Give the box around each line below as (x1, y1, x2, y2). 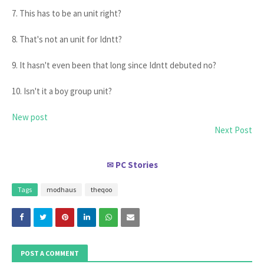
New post (12, 111, 48, 123)
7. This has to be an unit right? (12, 8, 121, 19)
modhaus (47, 185, 76, 194)
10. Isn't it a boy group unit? (12, 85, 114, 97)
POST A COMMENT (21, 249, 79, 258)
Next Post (214, 124, 252, 136)
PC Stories (115, 159, 158, 170)
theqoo (91, 185, 112, 194)
